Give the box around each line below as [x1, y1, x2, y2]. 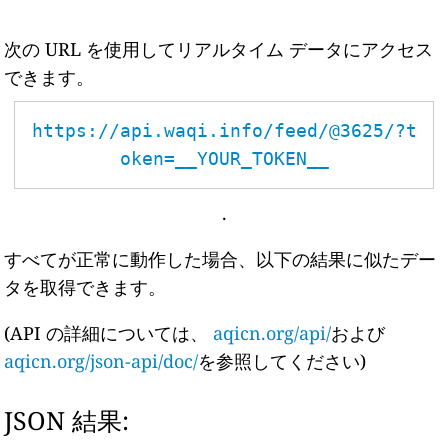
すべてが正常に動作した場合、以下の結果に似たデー [4, 247, 437, 271]
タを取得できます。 [4, 275, 167, 299]
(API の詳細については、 [4, 321, 214, 345]
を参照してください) [198, 349, 367, 373]
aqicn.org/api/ [213, 321, 332, 345]
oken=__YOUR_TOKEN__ [119, 148, 329, 169]
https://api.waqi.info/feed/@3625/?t [31, 120, 417, 141]
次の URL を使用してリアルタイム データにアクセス [4, 37, 434, 61]
